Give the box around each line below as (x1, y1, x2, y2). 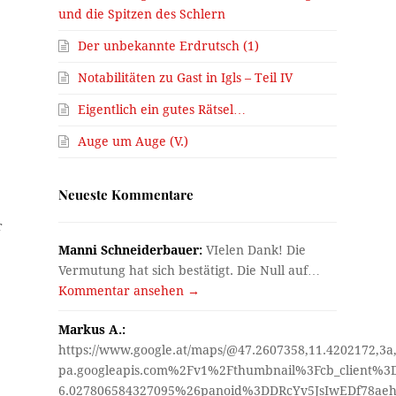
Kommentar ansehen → (58, 283, 201, 298)
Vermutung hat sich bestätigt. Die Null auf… (58, 263, 321, 278)
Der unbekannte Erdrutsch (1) (78, 38, 260, 53)
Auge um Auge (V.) (78, 133, 189, 148)
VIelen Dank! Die (202, 242, 307, 257)
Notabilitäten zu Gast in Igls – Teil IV (78, 70, 293, 85)
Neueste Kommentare (58, 185, 194, 203)
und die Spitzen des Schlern (58, 6, 226, 21)
